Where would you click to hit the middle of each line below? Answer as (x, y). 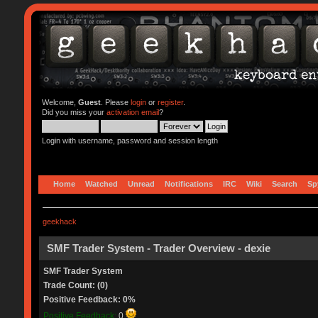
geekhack (59, 221)
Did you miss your (74, 112)
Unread (141, 183)
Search (284, 183)
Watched (101, 183)
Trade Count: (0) (75, 285)
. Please (115, 102)
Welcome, (60, 102)
